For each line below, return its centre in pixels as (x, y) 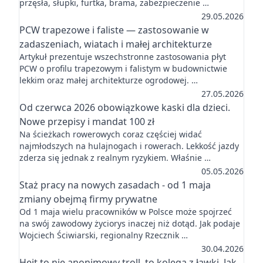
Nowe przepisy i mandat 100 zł (87, 122)
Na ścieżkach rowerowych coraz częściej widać (111, 134)
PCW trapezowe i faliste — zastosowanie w (114, 30)
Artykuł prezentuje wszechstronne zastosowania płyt (123, 57)
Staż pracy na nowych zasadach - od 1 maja (115, 185)
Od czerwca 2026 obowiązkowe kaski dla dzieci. (125, 107)
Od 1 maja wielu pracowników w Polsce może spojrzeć (126, 212)
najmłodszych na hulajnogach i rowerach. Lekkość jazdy (129, 146)
